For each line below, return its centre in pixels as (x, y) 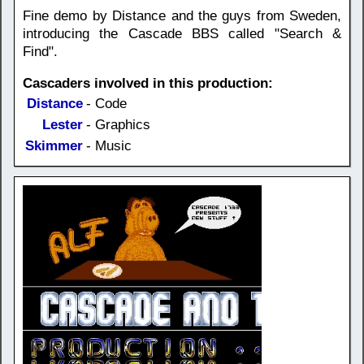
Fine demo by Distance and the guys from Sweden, (182, 15)
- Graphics (118, 124)
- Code (106, 103)
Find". (40, 51)
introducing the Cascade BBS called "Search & (182, 33)
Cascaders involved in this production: (148, 83)
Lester (63, 124)
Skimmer (54, 145)
